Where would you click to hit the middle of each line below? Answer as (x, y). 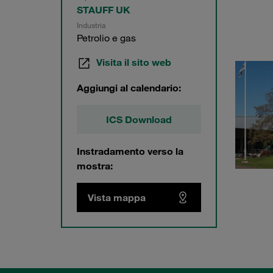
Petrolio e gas (106, 38)
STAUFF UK (104, 10)
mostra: (95, 165)
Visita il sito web (134, 62)
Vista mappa (117, 197)
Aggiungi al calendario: (129, 87)
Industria (91, 25)
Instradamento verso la (130, 151)
